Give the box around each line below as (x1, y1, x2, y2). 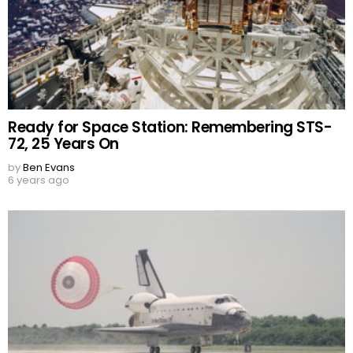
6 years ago (8, 172, 69, 188)
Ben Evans (23, 159, 75, 175)
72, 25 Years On (8, 132, 119, 154)
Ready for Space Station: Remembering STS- (8, 116, 333, 138)
